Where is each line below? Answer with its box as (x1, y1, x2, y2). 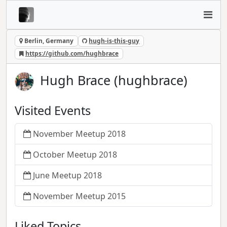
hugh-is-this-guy (89, 36, 140, 45)
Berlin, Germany (22, 36, 73, 45)
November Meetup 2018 (33, 128, 126, 140)
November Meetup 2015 (33, 191, 126, 202)
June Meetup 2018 (33, 170, 102, 181)
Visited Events (15, 102, 91, 119)
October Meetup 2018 (33, 149, 117, 161)
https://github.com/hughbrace (25, 49, 119, 58)
